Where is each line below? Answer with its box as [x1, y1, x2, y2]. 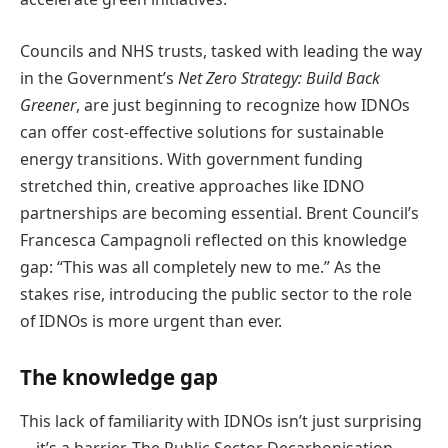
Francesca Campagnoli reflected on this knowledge [20, 228, 407, 251]
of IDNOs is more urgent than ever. [20, 309, 282, 332]
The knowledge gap [20, 363, 218, 392]
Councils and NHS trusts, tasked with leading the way [20, 39, 422, 62]
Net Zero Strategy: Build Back [178, 66, 380, 89]
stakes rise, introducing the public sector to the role [20, 282, 412, 305]
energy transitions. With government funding [20, 147, 363, 170]
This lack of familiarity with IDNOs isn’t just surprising [20, 409, 422, 432]
